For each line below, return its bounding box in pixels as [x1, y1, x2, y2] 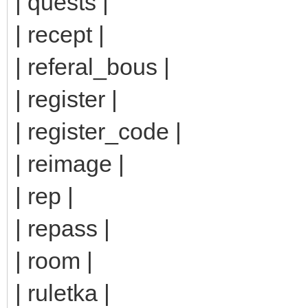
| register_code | [15, 118, 181, 144]
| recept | [15, 21, 104, 47]
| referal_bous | [15, 53, 170, 80]
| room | [15, 247, 93, 274]
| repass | [15, 214, 110, 241]
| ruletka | [15, 279, 110, 306]
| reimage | [15, 150, 124, 177]
